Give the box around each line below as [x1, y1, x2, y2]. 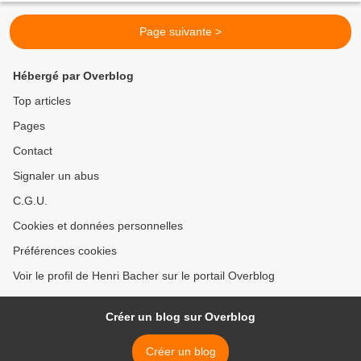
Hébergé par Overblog [13, 69, 134, 83]
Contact [13, 144, 52, 158]
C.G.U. [13, 194, 48, 208]
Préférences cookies [13, 244, 117, 258]
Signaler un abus [13, 169, 99, 183]
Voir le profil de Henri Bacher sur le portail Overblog [13, 269, 275, 283]
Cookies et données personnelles [13, 219, 183, 233]
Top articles [13, 94, 71, 108]
